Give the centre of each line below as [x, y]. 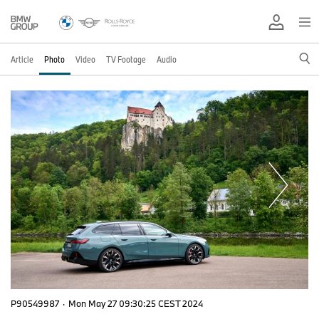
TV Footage [126, 59]
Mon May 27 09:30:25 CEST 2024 [136, 303]
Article [22, 59]
